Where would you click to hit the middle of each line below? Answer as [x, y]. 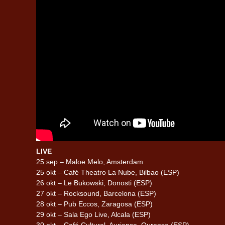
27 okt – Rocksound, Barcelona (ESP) [96, 193]
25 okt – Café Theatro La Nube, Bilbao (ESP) [108, 172]
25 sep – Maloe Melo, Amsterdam [90, 161]
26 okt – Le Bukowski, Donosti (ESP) [94, 183]
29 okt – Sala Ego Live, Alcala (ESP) [93, 214]
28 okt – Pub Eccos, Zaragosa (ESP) [94, 204]
